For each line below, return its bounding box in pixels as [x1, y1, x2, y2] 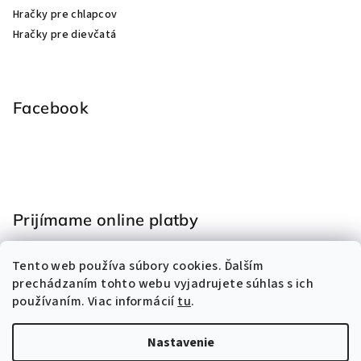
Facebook [13, 98, 89, 118]
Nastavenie [147, 334, 214, 351]
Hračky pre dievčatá [13, 27, 117, 44]
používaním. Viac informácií [12, 293, 178, 310]
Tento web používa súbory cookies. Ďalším [12, 257, 263, 275]
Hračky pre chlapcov [13, 6, 118, 23]
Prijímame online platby [13, 210, 199, 230]
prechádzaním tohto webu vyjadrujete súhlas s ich [12, 275, 314, 293]
